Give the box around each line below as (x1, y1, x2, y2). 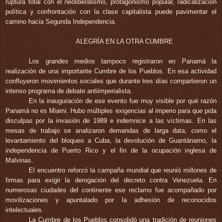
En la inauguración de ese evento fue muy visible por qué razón (29, 97, 217, 105)
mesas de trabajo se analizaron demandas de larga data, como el (5, 126, 217, 134)
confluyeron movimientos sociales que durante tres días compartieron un (5, 77, 217, 85)
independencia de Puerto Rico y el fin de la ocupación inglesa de (5, 146, 217, 154)
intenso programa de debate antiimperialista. (5, 87, 132, 95)
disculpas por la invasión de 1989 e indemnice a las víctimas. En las (5, 116, 217, 124)
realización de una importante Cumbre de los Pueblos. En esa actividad (5, 67, 217, 75)
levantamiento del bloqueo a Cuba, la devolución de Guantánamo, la (5, 136, 217, 144)
